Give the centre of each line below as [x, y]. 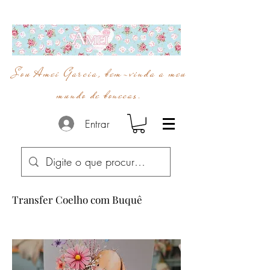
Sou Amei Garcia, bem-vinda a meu [99, 74]
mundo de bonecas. [99, 95]
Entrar [97, 124]
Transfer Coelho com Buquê [77, 199]
